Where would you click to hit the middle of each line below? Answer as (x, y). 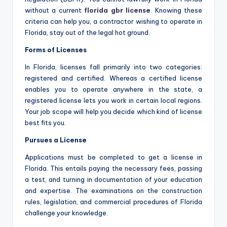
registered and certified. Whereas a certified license (113, 78)
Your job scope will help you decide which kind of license (113, 111)
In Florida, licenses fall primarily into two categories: (113, 67)
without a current (55, 10)
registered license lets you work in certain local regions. (113, 100)
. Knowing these (177, 10)
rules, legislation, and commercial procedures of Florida (113, 201)
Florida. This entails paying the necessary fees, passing (113, 168)
